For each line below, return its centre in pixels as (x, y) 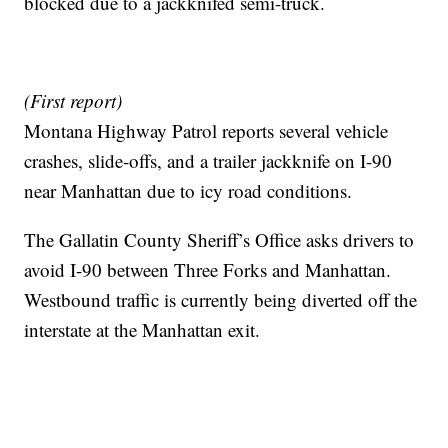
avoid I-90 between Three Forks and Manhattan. (208, 270)
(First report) (73, 101)
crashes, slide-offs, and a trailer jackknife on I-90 (208, 161)
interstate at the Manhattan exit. (142, 330)
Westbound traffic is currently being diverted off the (221, 300)
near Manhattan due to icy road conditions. (188, 191)
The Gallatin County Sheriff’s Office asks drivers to (219, 240)
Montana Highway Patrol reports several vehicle (206, 131)
